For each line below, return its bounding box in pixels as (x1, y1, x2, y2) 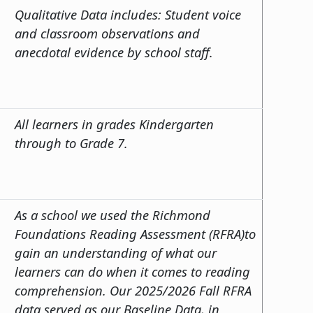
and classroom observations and (15, 24, 200, 42)
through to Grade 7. (15, 133, 131, 152)
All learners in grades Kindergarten (15, 115, 214, 133)
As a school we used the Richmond (15, 205, 210, 224)
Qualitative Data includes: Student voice (15, 5, 241, 23)
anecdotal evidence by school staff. (15, 43, 213, 61)
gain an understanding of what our (15, 243, 217, 261)
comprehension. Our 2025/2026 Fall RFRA (15, 281, 252, 299)
